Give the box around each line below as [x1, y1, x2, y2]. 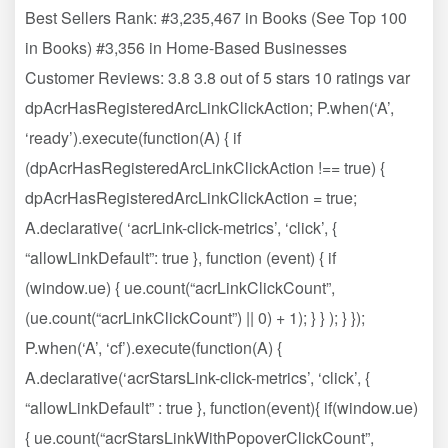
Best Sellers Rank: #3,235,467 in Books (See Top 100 [25, 5, 407, 29]
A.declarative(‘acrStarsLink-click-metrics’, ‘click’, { [25, 365, 370, 389]
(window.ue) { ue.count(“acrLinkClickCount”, [25, 275, 335, 299]
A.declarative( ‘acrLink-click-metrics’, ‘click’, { [25, 215, 337, 239]
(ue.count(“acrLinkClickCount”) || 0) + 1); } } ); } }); [25, 305, 365, 329]
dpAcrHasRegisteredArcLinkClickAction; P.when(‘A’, [25, 95, 394, 119]
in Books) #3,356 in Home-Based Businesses [25, 35, 347, 59]
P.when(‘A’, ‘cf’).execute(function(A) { [25, 335, 282, 359]
